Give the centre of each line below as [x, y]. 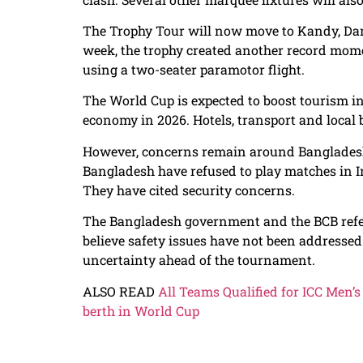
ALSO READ [120, 291]
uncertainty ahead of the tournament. [199, 260]
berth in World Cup [141, 310]
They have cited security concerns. [189, 190]
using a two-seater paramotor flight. [194, 69]
